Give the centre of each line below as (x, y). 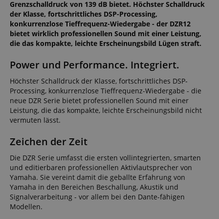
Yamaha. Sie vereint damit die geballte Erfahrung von (98, 177)
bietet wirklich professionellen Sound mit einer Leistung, (106, 33)
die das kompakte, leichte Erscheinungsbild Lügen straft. (106, 43)
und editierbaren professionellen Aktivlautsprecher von (101, 167)
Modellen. (26, 206)
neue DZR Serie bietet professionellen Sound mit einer (99, 100)
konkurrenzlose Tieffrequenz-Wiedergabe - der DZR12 (100, 23)
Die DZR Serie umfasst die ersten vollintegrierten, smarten (105, 157)
